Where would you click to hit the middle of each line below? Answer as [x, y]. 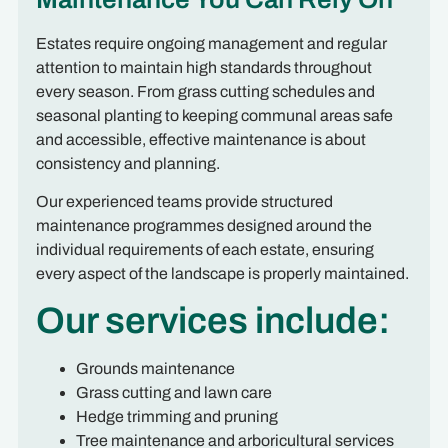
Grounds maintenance [155, 368]
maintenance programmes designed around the [203, 226]
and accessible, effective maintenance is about [200, 140]
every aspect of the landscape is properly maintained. [222, 274]
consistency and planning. [127, 164]
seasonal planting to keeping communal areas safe [214, 116]
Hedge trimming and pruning [176, 416]
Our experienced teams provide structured [184, 202]
